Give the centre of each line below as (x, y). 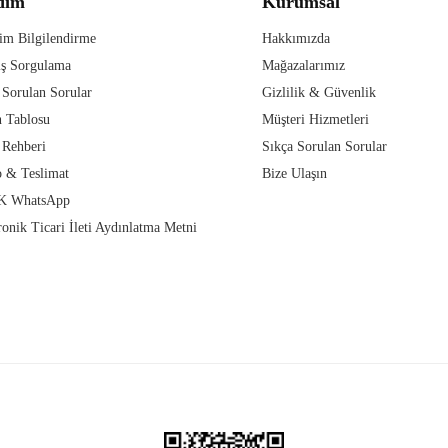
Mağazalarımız (303, 66)
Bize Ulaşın (294, 174)
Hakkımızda (295, 39)
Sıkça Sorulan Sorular (324, 147)
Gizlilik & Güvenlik (318, 93)
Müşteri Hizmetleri (315, 120)
